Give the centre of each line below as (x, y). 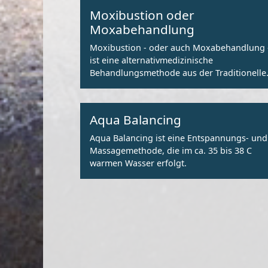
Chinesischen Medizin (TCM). (148, 85)
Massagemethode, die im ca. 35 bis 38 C (171, 150)
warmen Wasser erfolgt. (138, 163)
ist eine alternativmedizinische (151, 60)
